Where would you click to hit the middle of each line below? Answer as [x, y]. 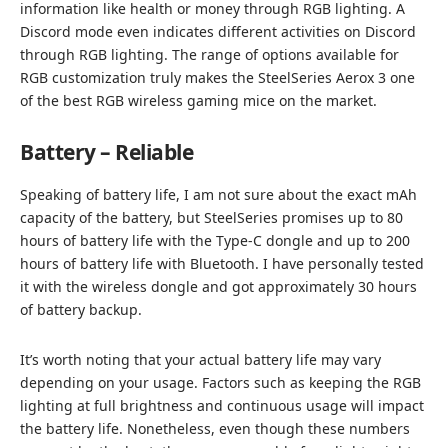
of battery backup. [81, 309]
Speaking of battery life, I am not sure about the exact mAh [218, 194]
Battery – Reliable [106, 152]
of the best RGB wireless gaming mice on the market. [198, 101]
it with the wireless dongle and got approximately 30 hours [218, 286]
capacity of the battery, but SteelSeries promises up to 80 [211, 217]
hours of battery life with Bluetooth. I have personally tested [222, 263]
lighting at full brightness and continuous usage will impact [222, 405]
